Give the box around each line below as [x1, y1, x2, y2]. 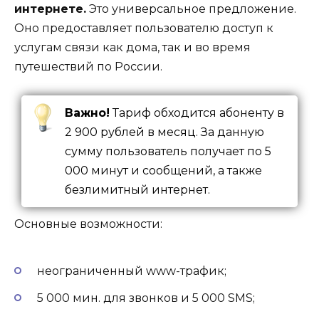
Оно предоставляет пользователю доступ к [14, 21, 273, 35]
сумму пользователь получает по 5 [65, 145, 271, 159]
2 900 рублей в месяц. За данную [65, 125, 264, 140]
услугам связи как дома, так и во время [14, 40, 251, 54]
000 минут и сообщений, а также [65, 164, 262, 178]
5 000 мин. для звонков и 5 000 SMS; [37, 291, 255, 305]
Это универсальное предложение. [86, 1, 296, 16]
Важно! [65, 106, 110, 120]
